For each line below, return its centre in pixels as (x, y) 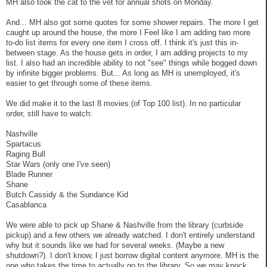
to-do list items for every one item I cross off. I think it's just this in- (122, 42)
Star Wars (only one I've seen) (58, 164)
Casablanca (26, 204)
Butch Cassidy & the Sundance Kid (67, 194)
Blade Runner (29, 174)
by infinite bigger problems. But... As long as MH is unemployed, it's (123, 73)
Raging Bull (26, 154)
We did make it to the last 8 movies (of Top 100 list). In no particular (123, 103)
